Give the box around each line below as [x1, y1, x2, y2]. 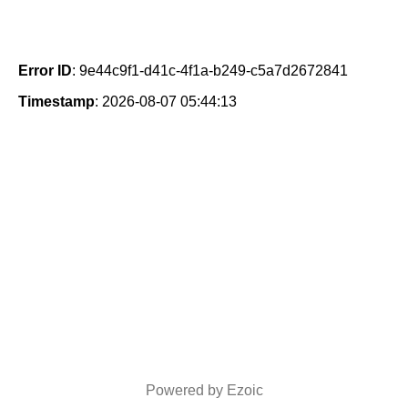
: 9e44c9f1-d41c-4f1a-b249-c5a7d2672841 [72, 63, 348, 79]
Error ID [18, 63, 72, 79]
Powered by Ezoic [145, 382, 263, 398]
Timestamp [18, 94, 95, 110]
